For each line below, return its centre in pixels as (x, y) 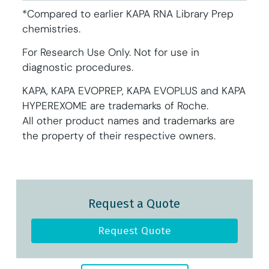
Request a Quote (134, 203)
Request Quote (134, 231)
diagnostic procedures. (77, 67)
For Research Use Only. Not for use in (110, 52)
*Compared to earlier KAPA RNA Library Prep (128, 14)
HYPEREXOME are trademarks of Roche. (116, 105)
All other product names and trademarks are (128, 120)
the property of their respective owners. (119, 135)
